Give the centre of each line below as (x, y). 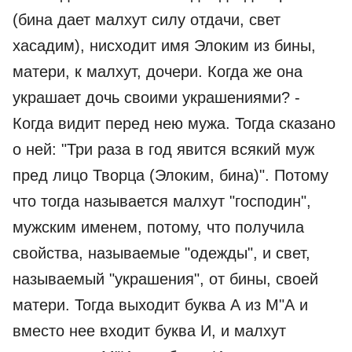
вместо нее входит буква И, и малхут (149, 331)
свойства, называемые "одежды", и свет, (161, 253)
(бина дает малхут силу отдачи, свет (147, 20)
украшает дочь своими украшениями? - (156, 97)
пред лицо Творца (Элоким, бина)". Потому (170, 175)
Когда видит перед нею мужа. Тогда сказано (174, 123)
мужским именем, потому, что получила (158, 227)
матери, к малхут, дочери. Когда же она (158, 71)
